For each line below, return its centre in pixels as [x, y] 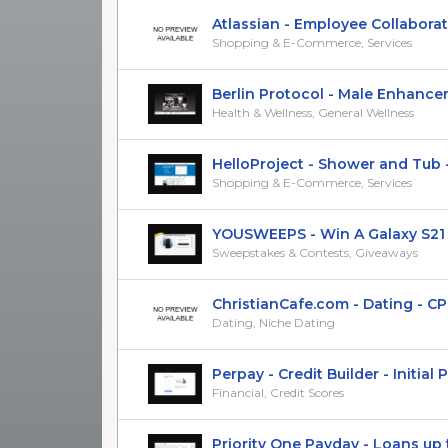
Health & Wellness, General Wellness [313, 112]
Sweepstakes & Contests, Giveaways [315, 252]
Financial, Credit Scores [278, 392]
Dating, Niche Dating [273, 322]
